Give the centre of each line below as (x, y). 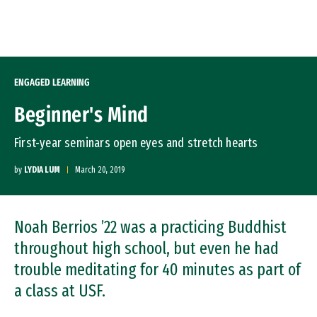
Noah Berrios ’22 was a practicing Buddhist (150, 227)
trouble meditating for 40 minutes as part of (157, 270)
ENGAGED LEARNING (52, 82)
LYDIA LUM (42, 170)
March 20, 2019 (100, 170)
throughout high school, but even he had (146, 248)
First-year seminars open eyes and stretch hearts (136, 143)
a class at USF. (60, 291)
